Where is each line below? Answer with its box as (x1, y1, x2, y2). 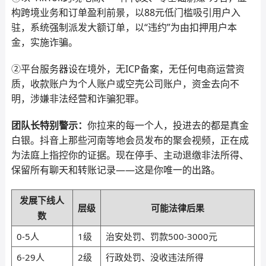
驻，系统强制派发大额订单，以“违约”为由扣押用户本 (11, 21, 237, 34)
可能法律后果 (150, 202, 204, 214)
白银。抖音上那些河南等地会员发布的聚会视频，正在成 (11, 134, 249, 147)
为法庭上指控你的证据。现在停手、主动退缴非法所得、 (11, 148, 249, 161)
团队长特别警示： (11, 119, 87, 132)
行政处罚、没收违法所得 (105, 251, 204, 263)
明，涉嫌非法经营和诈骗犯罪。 (11, 92, 144, 105)
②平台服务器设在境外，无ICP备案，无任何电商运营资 (11, 62, 245, 75)
